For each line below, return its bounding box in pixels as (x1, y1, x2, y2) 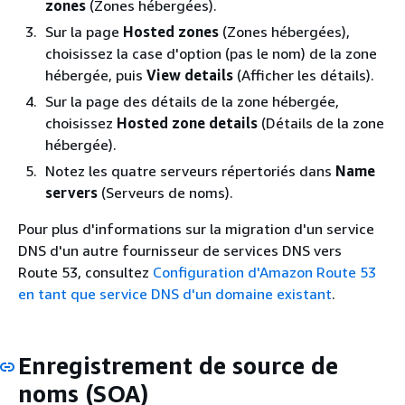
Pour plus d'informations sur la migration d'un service (18, 219, 374, 238)
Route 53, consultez (18, 262, 153, 281)
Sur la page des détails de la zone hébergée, (45, 91, 339, 110)
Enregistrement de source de (18, 351, 338, 380)
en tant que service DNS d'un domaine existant (18, 284, 332, 303)
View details (146, 65, 233, 84)
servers (45, 183, 98, 202)
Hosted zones (123, 22, 219, 41)
